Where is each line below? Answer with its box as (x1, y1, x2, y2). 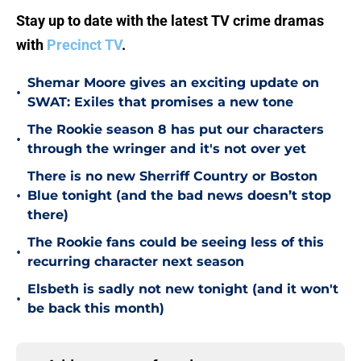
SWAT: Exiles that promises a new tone (27, 94, 293, 110)
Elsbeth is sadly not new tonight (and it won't (27, 281, 338, 297)
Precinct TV (47, 36, 122, 54)
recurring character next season (27, 254, 244, 270)
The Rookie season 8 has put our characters (27, 122, 324, 138)
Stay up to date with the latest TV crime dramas (16, 12, 324, 30)
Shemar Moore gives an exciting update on (27, 75, 319, 91)
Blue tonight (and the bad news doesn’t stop (27, 188, 331, 204)
